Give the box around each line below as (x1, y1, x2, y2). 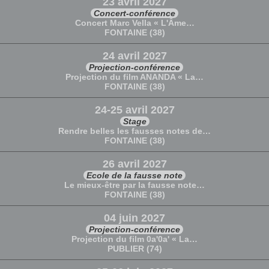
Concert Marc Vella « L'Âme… (74, 18, 195, 28)
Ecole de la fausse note (86, 171, 183, 180)
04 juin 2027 (104, 212, 165, 224)
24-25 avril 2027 (94, 104, 175, 116)
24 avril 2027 (102, 50, 167, 62)
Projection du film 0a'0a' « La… (71, 234, 198, 244)
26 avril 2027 (102, 158, 167, 170)
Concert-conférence (94, 8, 175, 18)
